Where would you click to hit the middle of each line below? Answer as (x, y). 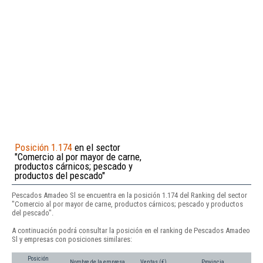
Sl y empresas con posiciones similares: (72, 239)
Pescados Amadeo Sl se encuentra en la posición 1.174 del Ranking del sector (129, 195)
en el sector (96, 147)
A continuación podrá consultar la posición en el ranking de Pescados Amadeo (131, 230)
